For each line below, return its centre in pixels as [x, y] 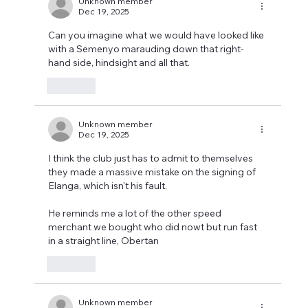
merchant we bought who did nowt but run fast [154, 227]
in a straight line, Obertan [104, 241]
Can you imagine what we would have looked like [157, 35]
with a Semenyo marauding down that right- [146, 49]
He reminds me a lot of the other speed [136, 213]
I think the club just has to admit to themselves [152, 158]
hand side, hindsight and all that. [119, 63]
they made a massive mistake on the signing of [153, 172]
